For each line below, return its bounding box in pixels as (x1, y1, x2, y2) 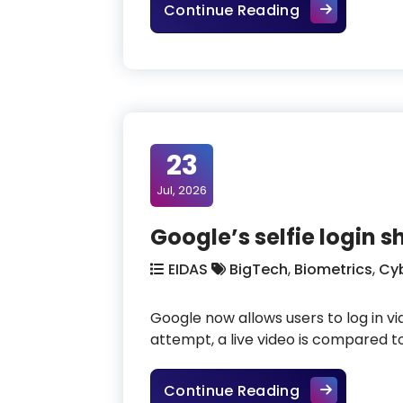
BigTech (229, 258, 288, 280)
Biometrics (294, 258, 372, 280)
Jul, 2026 (157, 181, 207, 199)
